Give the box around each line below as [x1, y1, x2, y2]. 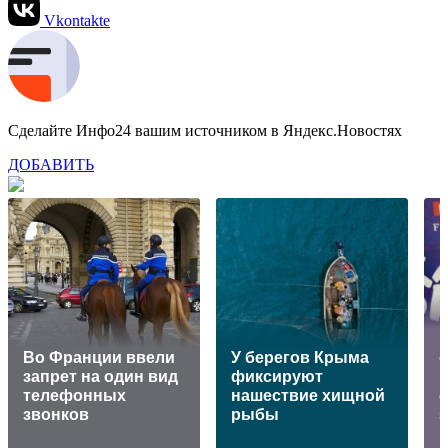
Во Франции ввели [23, 348, 175, 366]
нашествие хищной [231, 386, 385, 404]
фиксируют [231, 367, 323, 385]
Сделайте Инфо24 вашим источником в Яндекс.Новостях [8, 121, 402, 139]
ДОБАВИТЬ [8, 155, 94, 173]
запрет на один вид [23, 367, 178, 385]
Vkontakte [44, 11, 110, 29]
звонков [23, 405, 89, 423]
